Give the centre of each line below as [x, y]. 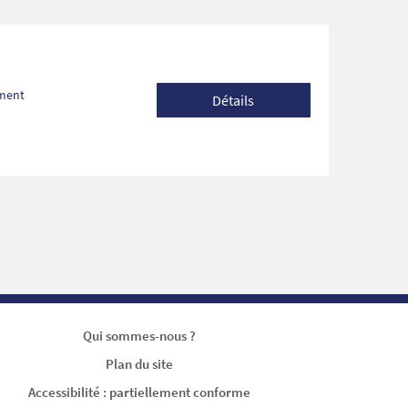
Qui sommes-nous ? [139, 336]
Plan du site [139, 364]
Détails [234, 101]
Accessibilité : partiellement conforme [139, 393]
